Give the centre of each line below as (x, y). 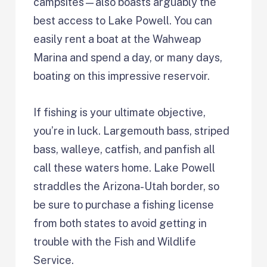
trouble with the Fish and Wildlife (115, 242)
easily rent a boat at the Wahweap (117, 39)
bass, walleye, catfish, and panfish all (125, 150)
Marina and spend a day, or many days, (128, 58)
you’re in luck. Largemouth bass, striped (132, 131)
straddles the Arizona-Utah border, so (127, 187)
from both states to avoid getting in (120, 223)
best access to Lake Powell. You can (123, 21)
